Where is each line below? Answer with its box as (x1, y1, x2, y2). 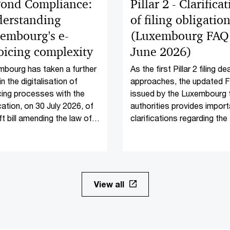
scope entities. (130, 138, 185, 147)
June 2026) (130, 44, 191, 60)
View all (93, 179, 124, 189)
